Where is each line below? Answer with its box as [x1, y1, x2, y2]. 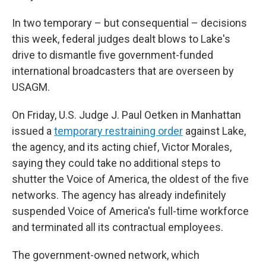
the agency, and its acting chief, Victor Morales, [12, 141, 232, 153]
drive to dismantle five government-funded [12, 49, 213, 61]
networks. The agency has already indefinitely [12, 189, 226, 201]
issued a [12, 125, 54, 137]
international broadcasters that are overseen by [12, 65, 234, 77]
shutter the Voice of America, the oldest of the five [12, 173, 249, 185]
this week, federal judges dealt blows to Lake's [12, 33, 230, 45]
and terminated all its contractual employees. [12, 221, 223, 233]
